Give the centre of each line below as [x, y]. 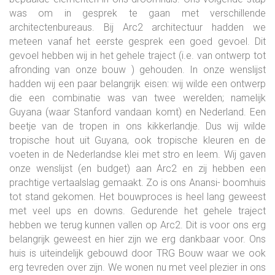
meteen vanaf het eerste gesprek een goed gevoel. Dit [137, 41]
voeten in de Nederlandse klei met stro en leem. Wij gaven [137, 154]
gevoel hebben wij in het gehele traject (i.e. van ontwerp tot [137, 55]
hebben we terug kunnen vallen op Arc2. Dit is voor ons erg [137, 225]
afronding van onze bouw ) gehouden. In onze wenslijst [137, 69]
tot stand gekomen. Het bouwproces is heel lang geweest [137, 196]
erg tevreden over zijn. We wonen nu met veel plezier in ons [137, 267]
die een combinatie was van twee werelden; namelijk [137, 98]
